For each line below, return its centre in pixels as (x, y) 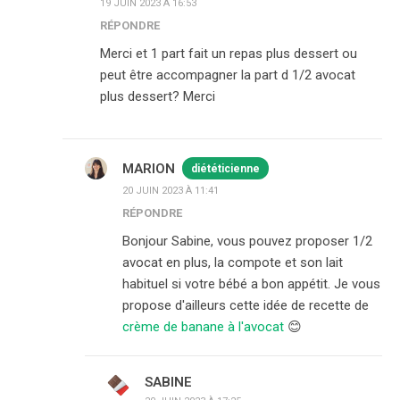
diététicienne (225, 169)
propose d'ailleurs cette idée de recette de (246, 305)
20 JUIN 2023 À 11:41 (171, 191)
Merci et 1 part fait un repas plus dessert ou (229, 54)
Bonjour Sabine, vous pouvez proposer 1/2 (247, 241)
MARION (149, 168)
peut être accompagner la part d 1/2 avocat (228, 75)
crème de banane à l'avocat (203, 327)
